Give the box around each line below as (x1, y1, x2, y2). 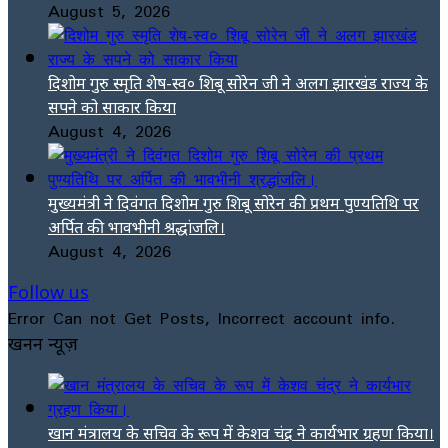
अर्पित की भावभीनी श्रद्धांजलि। (48, 215, 225, 238)
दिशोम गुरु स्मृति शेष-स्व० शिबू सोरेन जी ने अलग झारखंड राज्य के (48, 71, 428, 94)
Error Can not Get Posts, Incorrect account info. (8, 300, 395, 335)
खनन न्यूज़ (8, 330, 78, 355)
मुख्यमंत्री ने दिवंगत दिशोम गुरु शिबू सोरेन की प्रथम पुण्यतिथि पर (48, 191, 419, 214)
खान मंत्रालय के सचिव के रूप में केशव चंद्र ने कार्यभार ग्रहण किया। (48, 421, 434, 444)
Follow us (8, 279, 89, 304)
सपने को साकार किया (48, 95, 176, 118)
